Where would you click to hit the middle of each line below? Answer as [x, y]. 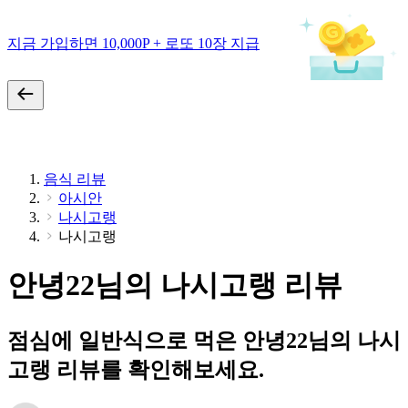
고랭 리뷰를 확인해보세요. [136, 369]
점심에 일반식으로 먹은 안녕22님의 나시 [204, 340]
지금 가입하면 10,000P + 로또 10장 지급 [133, 43]
